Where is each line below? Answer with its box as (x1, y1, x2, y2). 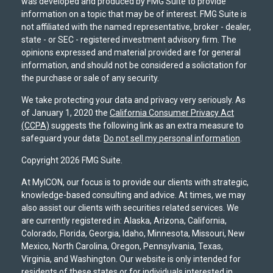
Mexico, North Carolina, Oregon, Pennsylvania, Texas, (21, 241, 223, 251)
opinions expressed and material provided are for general (21, 47, 241, 57)
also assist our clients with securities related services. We (21, 202, 239, 213)
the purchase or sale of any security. (21, 73, 159, 83)
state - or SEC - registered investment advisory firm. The (21, 34, 236, 44)
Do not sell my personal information (104, 133, 240, 143)
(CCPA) (21, 120, 49, 130)
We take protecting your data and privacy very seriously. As (21, 94, 246, 105)
